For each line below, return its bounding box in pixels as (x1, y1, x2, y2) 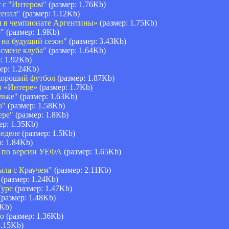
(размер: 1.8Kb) (13, 110, 68, 119)
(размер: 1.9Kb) (4, 27, 59, 36)
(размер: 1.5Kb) (20, 128, 75, 138)
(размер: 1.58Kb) (6, 101, 65, 110)
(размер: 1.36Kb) (4, 211, 63, 220)
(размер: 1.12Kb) (20, 9, 80, 18)
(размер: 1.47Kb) (13, 184, 72, 193)
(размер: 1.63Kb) (18, 91, 77, 101)
